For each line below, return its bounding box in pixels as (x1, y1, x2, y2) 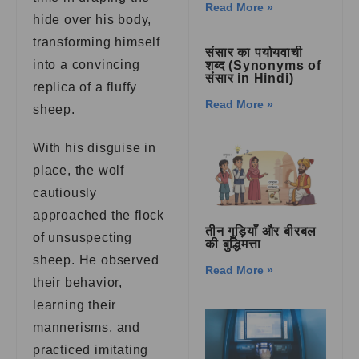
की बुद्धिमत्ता (205, 236, 261, 251)
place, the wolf (33, 163, 125, 177)
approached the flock (33, 208, 165, 222)
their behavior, (33, 276, 123, 289)
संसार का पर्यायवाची (205, 45, 303, 59)
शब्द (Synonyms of (205, 58, 321, 72)
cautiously (33, 186, 98, 200)
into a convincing (33, 58, 140, 71)
